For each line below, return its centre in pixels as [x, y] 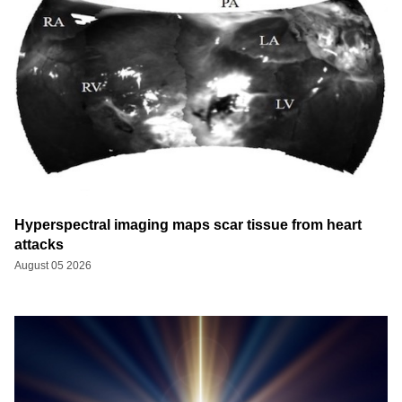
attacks [39, 244]
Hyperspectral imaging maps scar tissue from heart [188, 224]
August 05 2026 [53, 265]
